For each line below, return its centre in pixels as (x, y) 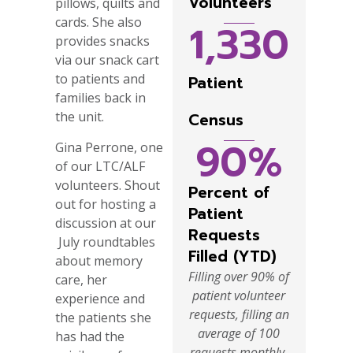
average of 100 (239, 334)
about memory (99, 260)
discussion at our (106, 223)
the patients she (103, 317)
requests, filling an (239, 315)
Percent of (229, 193)
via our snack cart (107, 60)
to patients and (100, 79)
